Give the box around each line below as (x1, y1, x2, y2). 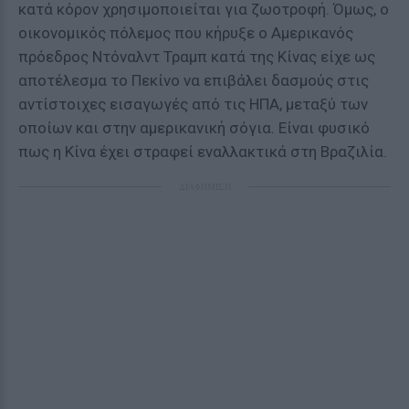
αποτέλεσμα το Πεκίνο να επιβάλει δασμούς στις (18, 71, 369, 89)
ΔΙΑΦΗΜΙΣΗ (178, 180, 231, 193)
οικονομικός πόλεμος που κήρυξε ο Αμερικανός (18, 24, 353, 42)
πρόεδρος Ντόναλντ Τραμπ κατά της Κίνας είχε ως (18, 47, 375, 66)
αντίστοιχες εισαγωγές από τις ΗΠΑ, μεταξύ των (18, 95, 368, 113)
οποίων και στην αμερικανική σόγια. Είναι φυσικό (18, 119, 370, 137)
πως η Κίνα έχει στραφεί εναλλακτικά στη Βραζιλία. (18, 142, 387, 161)
